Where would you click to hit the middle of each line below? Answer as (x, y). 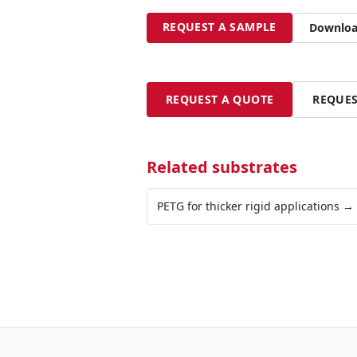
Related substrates (222, 167)
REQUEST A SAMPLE (220, 27)
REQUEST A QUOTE (220, 99)
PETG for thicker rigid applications (248, 206)
